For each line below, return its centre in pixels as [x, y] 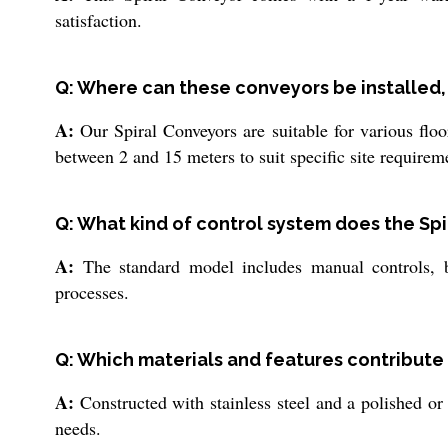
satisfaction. [98, 19]
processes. [92, 291]
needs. [78, 427]
